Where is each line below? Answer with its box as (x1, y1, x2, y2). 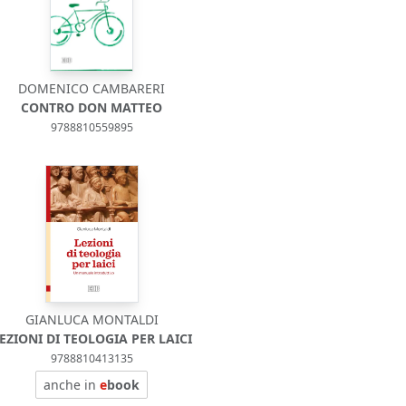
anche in (43, 376, 101, 393)
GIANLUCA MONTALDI (24, 311, 159, 328)
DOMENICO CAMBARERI (18, 80, 166, 97)
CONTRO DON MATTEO (21, 99, 163, 116)
